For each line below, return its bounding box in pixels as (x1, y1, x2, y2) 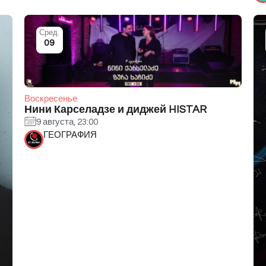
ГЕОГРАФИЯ (43, 131, 97, 140)
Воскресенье (24, 94, 77, 104)
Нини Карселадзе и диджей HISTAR (24, 104, 207, 116)
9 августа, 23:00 (36, 117, 98, 126)
